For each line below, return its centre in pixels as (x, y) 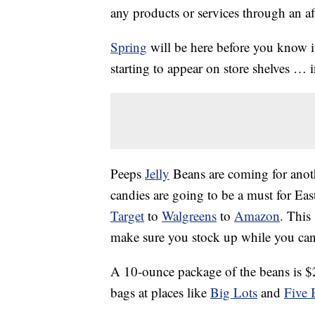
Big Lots (234, 292)
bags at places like (160, 292)
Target (127, 216)
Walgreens (189, 216)
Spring (129, 47)
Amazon (257, 216)
